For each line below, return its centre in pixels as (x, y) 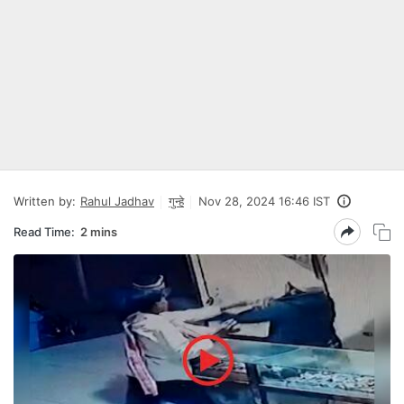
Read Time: (44, 231)
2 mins (99, 231)
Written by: (45, 201)
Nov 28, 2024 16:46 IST (264, 201)
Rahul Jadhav (117, 201)
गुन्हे (176, 201)
